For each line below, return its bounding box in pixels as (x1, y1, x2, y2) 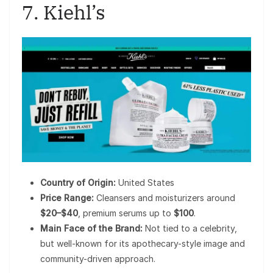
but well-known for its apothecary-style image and (40, 238, 245, 249)
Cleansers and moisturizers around (94, 193, 235, 204)
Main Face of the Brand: (40, 223, 143, 234)
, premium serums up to (78, 208, 174, 219)
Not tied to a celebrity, (143, 223, 237, 234)
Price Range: (40, 193, 94, 204)
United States (116, 177, 174, 188)
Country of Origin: (40, 177, 116, 188)
